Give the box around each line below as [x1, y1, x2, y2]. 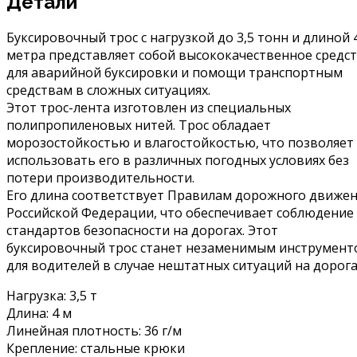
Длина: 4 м [6, 304, 72, 323]
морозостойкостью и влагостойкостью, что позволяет [6, 134, 354, 152]
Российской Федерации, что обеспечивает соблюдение [6, 204, 354, 222]
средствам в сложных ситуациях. [6, 81, 210, 100]
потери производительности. [6, 169, 194, 187]
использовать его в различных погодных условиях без [6, 151, 349, 170]
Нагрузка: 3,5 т [6, 287, 97, 305]
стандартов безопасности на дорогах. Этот [6, 222, 278, 240]
